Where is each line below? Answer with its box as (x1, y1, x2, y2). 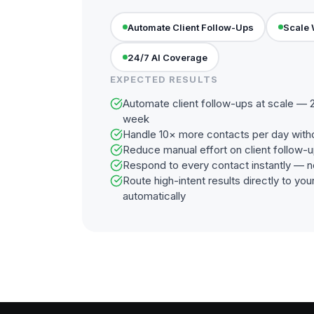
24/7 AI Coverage (127, 51, 207, 63)
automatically (123, 189, 186, 203)
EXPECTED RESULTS (110, 74, 218, 85)
